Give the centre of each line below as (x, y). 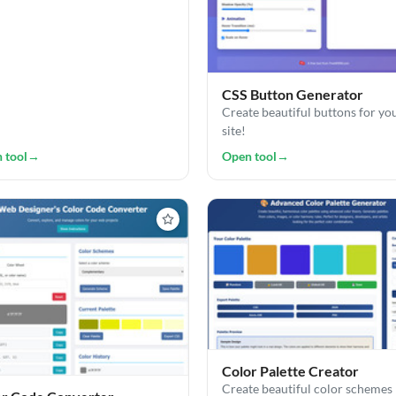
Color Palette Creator (290, 370)
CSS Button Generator (293, 95)
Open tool (249, 156)
